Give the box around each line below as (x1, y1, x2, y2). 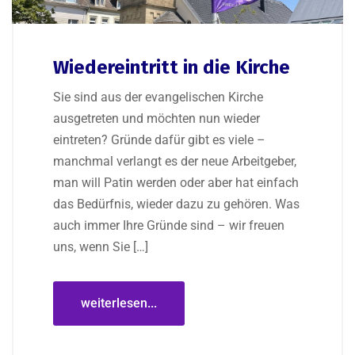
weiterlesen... (81, 296, 157, 311)
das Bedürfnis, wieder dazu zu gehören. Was (53, 197, 300, 212)
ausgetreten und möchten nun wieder (53, 111, 260, 127)
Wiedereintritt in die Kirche (53, 56, 290, 79)
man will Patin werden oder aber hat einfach (53, 175, 299, 191)
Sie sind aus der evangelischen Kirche (53, 90, 263, 105)
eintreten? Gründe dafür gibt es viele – (53, 132, 265, 148)
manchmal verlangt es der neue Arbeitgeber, (53, 154, 296, 170)
